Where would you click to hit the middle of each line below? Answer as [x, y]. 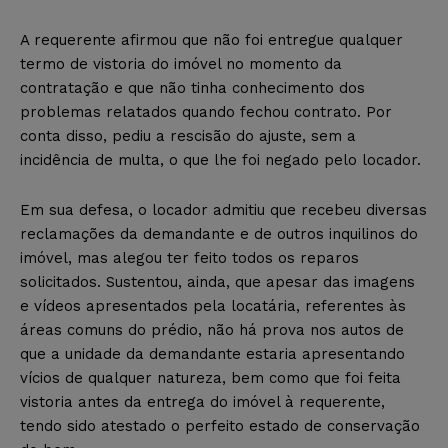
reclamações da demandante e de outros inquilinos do [219, 233]
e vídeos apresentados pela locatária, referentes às [213, 305]
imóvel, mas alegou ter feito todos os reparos [189, 257]
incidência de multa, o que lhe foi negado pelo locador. [220, 159]
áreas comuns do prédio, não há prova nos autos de [212, 329]
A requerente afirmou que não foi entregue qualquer [211, 39]
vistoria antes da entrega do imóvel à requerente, [202, 401]
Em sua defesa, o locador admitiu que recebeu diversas [223, 209]
